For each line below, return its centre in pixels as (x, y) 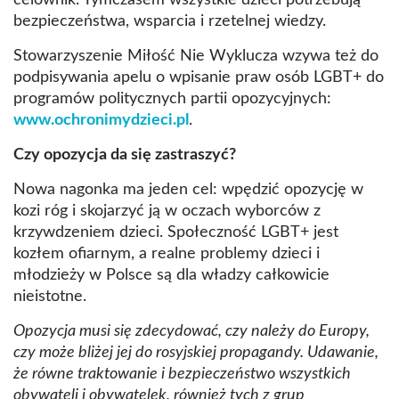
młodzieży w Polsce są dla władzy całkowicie (171, 276)
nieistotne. (50, 297)
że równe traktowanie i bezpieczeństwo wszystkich (182, 375)
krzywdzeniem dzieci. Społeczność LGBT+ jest (176, 233)
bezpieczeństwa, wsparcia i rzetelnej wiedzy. (170, 22)
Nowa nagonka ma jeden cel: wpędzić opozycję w (188, 190)
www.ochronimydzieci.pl (101, 121)
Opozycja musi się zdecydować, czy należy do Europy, (191, 332)
